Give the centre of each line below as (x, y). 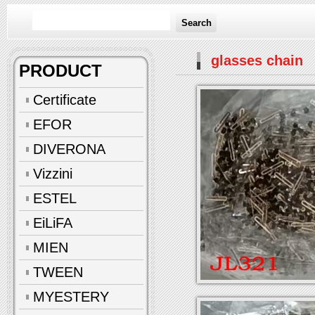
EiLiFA (53, 223)
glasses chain (257, 60)
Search (196, 23)
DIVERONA (69, 149)
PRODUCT (60, 71)
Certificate (65, 100)
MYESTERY (71, 297)
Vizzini (53, 174)
